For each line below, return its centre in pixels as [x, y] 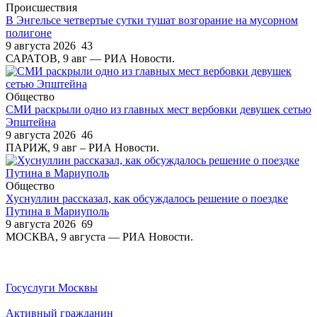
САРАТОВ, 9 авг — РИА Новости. [90, 58]
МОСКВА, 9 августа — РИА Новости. [99, 236]
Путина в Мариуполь [57, 211]
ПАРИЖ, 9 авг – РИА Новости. [82, 147]
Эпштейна [31, 122]
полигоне [29, 33]
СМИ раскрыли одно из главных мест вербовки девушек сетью [158, 109]
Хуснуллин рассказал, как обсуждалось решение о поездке [147, 198]
